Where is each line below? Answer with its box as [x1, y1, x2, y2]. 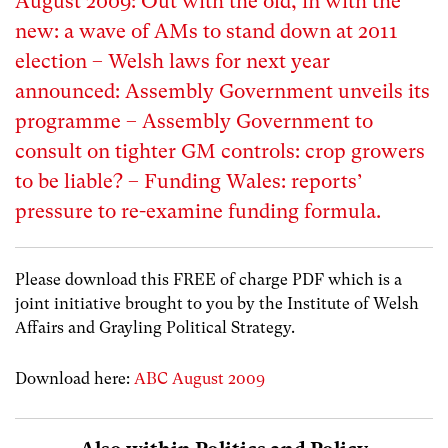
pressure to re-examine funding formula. [15, 200, 381, 223]
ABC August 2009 [134, 369, 265, 389]
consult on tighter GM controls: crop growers [15, 140, 425, 163]
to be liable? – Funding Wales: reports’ [15, 170, 363, 193]
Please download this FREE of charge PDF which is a [15, 270, 402, 289]
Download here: [15, 369, 134, 389]
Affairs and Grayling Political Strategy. [15, 318, 295, 337]
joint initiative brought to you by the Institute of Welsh [15, 294, 419, 313]
